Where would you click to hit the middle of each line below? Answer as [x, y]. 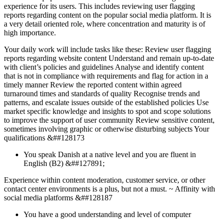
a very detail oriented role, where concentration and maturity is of [105, 24]
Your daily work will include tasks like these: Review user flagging [108, 50]
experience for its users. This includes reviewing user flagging [99, 6]
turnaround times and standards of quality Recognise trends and [102, 94]
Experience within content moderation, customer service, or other [105, 180]
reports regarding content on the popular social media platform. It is [108, 15]
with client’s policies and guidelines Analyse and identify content [104, 67]
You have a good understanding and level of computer [107, 215]
